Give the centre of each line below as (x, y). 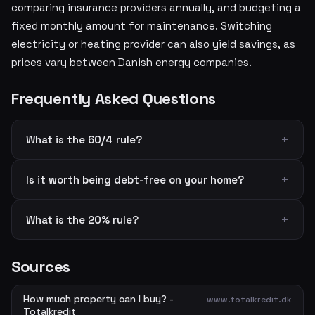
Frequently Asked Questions (114, 98)
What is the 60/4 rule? (84, 140)
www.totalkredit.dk (249, 300)
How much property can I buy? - (98, 299)
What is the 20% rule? (82, 220)
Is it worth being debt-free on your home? (135, 180)
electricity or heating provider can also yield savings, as (153, 44)
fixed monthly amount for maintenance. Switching (142, 26)
